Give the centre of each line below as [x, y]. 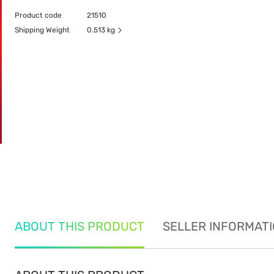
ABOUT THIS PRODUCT [80, 226]
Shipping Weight [42, 30]
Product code [38, 15]
